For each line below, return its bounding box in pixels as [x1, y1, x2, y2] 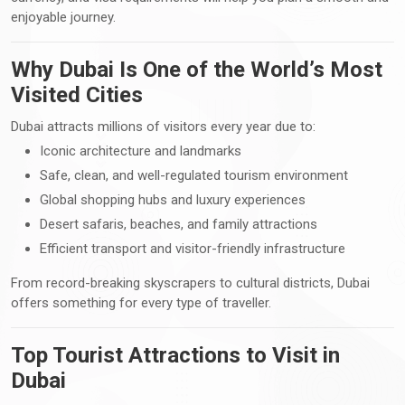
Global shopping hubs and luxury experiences [40, 191, 306, 208]
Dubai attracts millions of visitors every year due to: [11, 118, 316, 135]
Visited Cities [11, 81, 143, 108]
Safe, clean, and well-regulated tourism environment [40, 166, 348, 184]
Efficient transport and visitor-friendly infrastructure [40, 240, 345, 257]
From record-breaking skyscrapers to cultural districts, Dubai [11, 274, 370, 291]
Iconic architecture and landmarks [40, 142, 241, 159]
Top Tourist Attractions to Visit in [11, 342, 340, 368]
